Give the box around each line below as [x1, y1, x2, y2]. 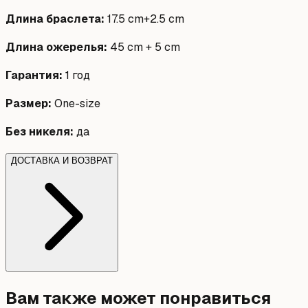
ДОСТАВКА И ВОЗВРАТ [11, 155, 113, 166]
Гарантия [5, 68, 59, 83]
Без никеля [5, 124, 70, 140]
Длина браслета [5, 12, 101, 27]
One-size [54, 96, 100, 111]
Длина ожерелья [5, 40, 104, 55]
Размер [5, 96, 48, 111]
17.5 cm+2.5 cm [107, 12, 184, 27]
